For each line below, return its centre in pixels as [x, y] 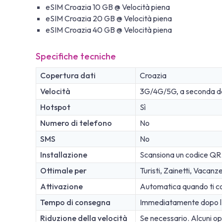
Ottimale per [63, 170]
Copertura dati [68, 75]
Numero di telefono [76, 123]
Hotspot [55, 107]
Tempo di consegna [75, 202]
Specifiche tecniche [76, 56]
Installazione [64, 154]
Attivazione [61, 186]
